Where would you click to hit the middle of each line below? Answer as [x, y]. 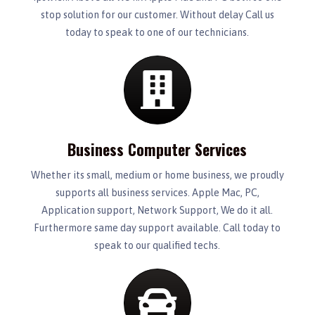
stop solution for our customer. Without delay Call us [157, 14]
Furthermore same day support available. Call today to [157, 227]
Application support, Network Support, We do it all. [157, 210]
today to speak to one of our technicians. [157, 32]
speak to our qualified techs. [157, 245]
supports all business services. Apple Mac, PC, [157, 192]
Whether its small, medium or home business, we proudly [157, 175]
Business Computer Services [157, 149]
